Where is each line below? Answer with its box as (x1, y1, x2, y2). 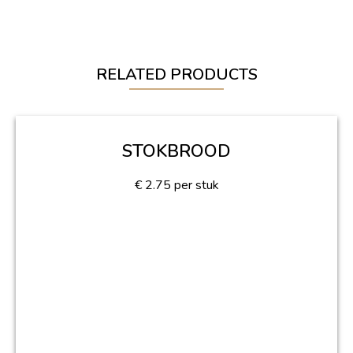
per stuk (170, 176, 219, 195)
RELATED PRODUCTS (95, 64, 258, 86)
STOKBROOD (122, 139, 231, 164)
